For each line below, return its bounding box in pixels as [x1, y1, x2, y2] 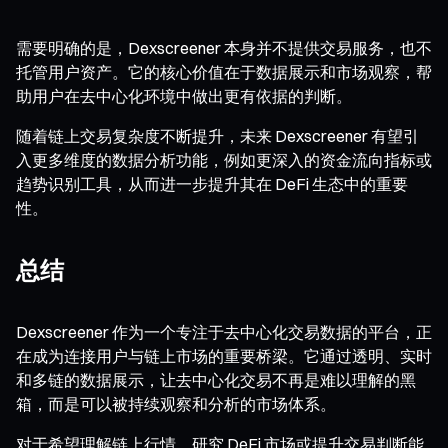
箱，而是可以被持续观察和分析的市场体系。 [16, 393, 336, 414]
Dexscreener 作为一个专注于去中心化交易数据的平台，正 [16, 321, 432, 342]
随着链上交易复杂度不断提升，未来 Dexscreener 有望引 [16, 125, 419, 146]
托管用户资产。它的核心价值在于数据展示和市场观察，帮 [16, 61, 432, 82]
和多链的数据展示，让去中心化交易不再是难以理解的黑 [16, 369, 416, 390]
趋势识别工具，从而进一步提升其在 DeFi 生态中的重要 [16, 173, 408, 194]
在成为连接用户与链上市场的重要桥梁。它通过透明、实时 [16, 345, 432, 366]
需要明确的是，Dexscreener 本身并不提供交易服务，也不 [16, 37, 432, 58]
